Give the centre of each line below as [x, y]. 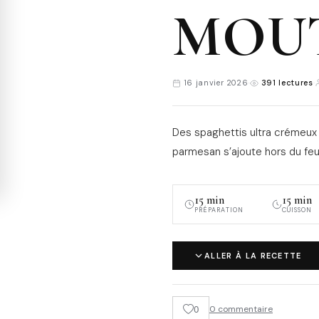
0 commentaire [241, 309]
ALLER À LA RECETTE [253, 255]
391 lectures [286, 82]
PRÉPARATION [219, 210]
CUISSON [297, 210]
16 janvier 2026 [215, 82]
